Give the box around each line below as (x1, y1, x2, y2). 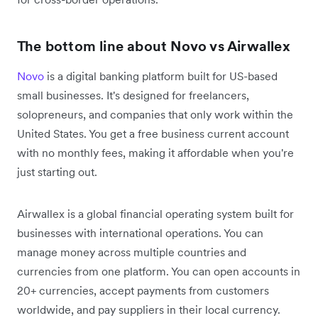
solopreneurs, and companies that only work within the (17, 106, 293, 121)
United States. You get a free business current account (17, 126, 289, 141)
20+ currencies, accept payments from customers (17, 283, 269, 297)
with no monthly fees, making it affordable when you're (17, 145, 294, 160)
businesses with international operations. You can (17, 225, 263, 240)
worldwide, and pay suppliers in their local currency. (17, 302, 280, 317)
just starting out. (17, 164, 97, 179)
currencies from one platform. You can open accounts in (17, 263, 300, 278)
